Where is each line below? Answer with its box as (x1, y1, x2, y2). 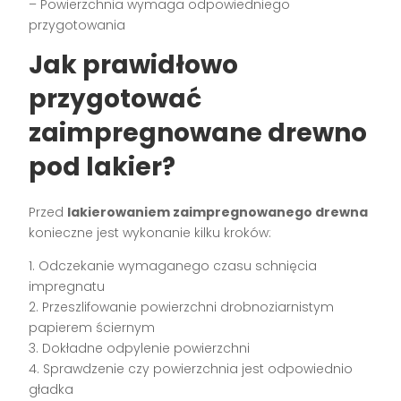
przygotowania (29, 16, 126, 35)
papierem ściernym (29, 319, 156, 337)
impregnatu (29, 277, 106, 296)
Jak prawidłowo (29, 47, 239, 83)
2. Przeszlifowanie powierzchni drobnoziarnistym (29, 298, 335, 317)
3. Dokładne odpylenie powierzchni (29, 339, 251, 358)
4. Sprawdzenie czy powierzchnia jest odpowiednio (29, 360, 354, 379)
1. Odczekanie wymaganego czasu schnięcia (29, 257, 318, 276)
